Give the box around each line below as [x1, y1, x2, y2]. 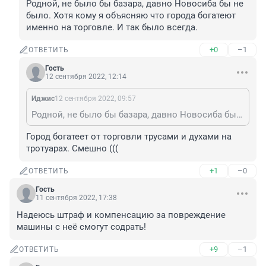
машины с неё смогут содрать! [17, 221, 146, 233]
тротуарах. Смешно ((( [26, 143, 118, 154]
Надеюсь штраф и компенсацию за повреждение [17, 210, 226, 221]
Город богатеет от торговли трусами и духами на [26, 131, 232, 142]
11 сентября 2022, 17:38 [36, 194, 117, 202]
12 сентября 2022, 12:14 [45, 72, 126, 81]
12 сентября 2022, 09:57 [55, 94, 136, 103]
